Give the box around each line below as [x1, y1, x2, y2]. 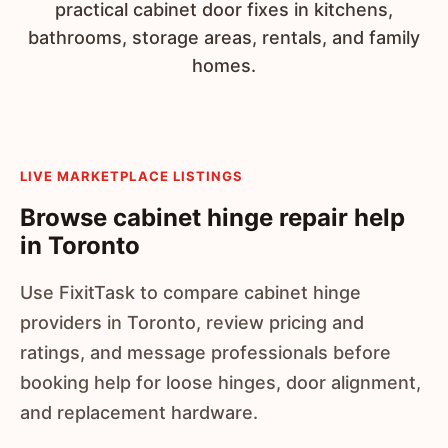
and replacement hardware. [20, 402, 258, 423]
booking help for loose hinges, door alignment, [20, 372, 421, 393]
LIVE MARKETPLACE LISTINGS [20, 168, 243, 184]
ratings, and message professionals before [20, 342, 391, 363]
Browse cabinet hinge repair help [20, 203, 405, 232]
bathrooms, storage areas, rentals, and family [28, 27, 420, 48]
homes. [192, 55, 256, 76]
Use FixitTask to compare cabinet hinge [20, 282, 361, 303]
